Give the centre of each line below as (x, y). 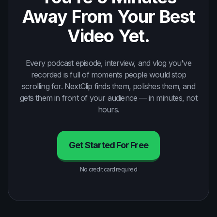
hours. (108, 110)
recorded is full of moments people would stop (108, 75)
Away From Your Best (108, 17)
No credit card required (108, 170)
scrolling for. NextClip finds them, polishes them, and (108, 86)
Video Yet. (108, 36)
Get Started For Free (108, 145)
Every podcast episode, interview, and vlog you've (108, 63)
